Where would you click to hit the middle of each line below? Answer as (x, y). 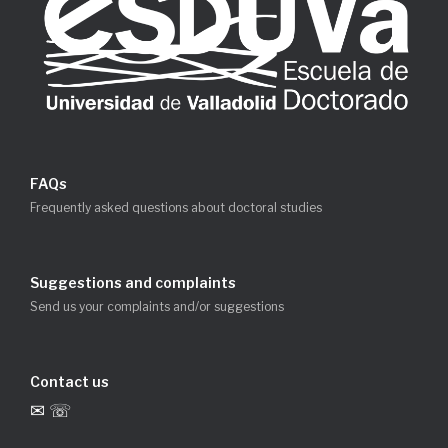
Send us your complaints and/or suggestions (157, 306)
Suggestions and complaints (133, 282)
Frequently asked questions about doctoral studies (176, 207)
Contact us (69, 381)
